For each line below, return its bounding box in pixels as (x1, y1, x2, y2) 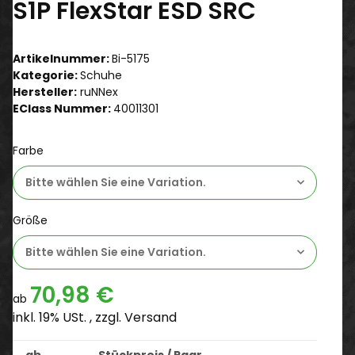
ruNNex (80, 83, 118, 100)
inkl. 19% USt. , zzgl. (13, 307, 124, 326)
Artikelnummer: (13, 50, 112, 67)
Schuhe (80, 67, 122, 83)
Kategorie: (13, 67, 80, 83)
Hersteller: (13, 83, 77, 100)
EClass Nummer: (13, 100, 113, 116)
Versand (124, 307, 177, 326)
